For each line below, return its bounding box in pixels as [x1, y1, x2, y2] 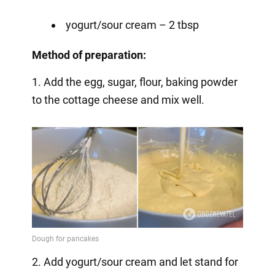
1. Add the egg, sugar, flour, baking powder [31, 75, 238, 88]
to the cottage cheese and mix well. [31, 93, 204, 106]
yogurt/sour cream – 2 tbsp [65, 18, 199, 31]
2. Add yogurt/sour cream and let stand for [31, 255, 238, 268]
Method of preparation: [31, 48, 146, 61]
